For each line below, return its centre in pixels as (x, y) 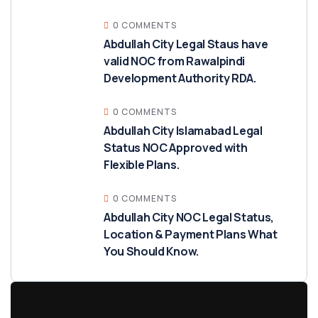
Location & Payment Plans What (191, 235)
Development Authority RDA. (180, 78)
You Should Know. (151, 252)
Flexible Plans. (142, 165)
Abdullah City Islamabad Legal (183, 131)
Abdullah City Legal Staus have (186, 44)
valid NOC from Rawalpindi (174, 61)
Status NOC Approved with (176, 148)
